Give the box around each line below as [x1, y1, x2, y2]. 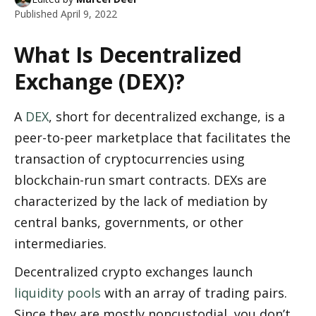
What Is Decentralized [14, 40, 242, 69]
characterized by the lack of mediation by [14, 193, 267, 209]
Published [14, 7, 61, 20]
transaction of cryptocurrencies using [14, 150, 245, 167]
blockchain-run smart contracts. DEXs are [14, 171, 267, 188]
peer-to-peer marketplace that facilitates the [14, 129, 291, 146]
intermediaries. [14, 235, 110, 252]
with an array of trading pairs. [101, 284, 287, 301]
